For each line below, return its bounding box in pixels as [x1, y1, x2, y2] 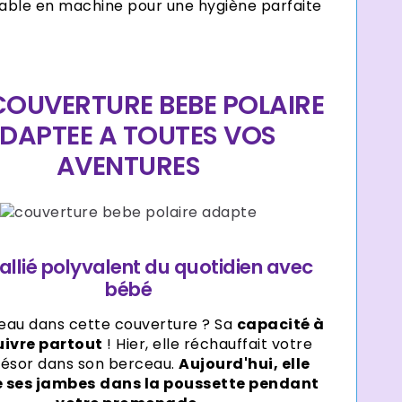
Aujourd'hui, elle [179, 354, 310, 375]
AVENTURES [56, 147, 201, 184]
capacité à [236, 314, 325, 336]
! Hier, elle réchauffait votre [102, 334, 313, 355]
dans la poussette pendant [100, 373, 319, 395]
